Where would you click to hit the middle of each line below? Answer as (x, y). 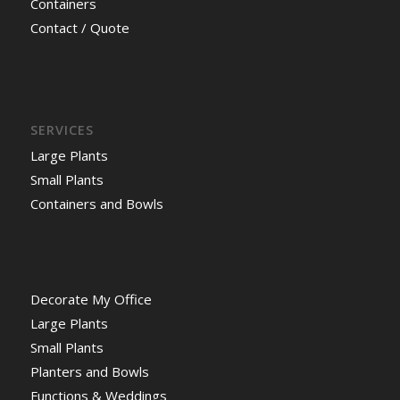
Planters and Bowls (89, 371)
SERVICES (62, 129)
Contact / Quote (79, 28)
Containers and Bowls (96, 203)
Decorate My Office (91, 299)
